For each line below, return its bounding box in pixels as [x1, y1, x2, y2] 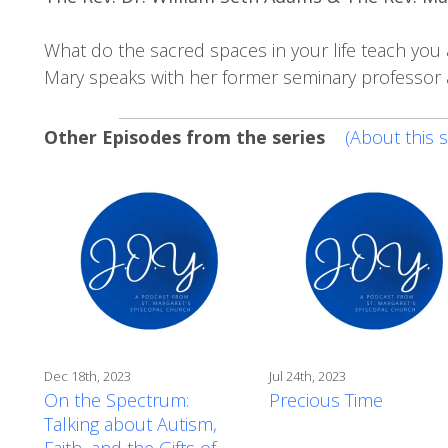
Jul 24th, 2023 [269, 366, 346, 385]
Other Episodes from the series [44, 124, 330, 149]
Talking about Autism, [44, 411, 217, 436]
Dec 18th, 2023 [44, 366, 131, 385]
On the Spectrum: [44, 387, 189, 412]
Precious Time [269, 387, 383, 412]
